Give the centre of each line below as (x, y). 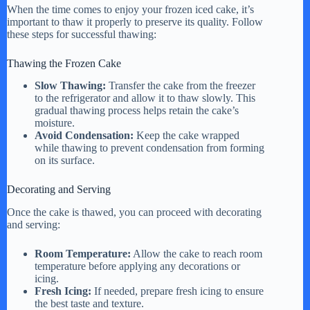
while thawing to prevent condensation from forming (149, 148)
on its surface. (65, 161)
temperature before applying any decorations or (137, 266)
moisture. (55, 123)
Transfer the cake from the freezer (181, 86)
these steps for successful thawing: (82, 34)
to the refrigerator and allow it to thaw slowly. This (145, 98)
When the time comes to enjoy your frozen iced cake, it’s (130, 9)
